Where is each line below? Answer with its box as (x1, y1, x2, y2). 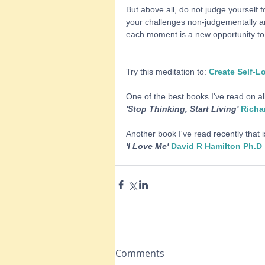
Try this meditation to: (126, 66, 209, 76)
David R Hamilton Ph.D (171, 141, 262, 151)
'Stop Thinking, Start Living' (126, 104, 241, 114)
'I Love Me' (126, 141, 171, 151)
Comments (115, 246, 164, 260)
